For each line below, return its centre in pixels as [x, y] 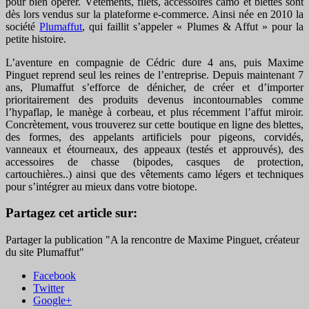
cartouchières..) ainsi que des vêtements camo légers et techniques [154, 174]
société [23, 26]
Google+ [52, 300]
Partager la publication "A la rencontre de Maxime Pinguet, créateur [152, 239]
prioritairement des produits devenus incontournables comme [154, 99]
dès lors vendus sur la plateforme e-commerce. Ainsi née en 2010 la [154, 14]
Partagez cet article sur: [71, 213]
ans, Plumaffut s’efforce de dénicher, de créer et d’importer [154, 87]
